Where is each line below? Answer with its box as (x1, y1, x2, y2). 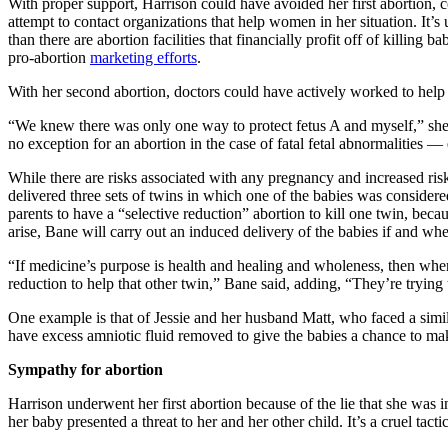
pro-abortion (8, 48, 90, 66)
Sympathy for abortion (8, 360, 163, 378)
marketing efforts (90, 48, 197, 66)
